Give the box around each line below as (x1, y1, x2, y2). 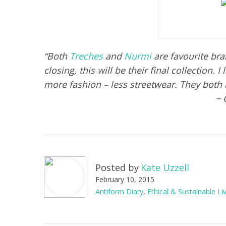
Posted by (95, 161, 139, 174)
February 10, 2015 (95, 174, 154, 184)
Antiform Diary (95, 186, 143, 196)
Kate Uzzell (141, 161, 189, 174)
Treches (70, 49, 103, 62)
